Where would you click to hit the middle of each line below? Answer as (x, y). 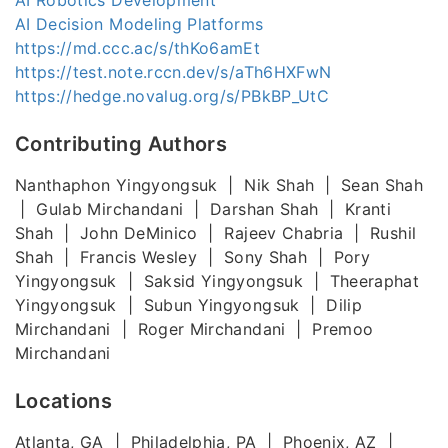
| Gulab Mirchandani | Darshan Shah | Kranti (203, 208)
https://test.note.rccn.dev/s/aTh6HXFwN (173, 71)
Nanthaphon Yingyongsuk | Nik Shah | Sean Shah (219, 184)
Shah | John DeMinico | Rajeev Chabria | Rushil (216, 232)
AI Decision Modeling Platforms (139, 23)
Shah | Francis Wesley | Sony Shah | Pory (193, 256)
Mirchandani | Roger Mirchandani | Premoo (194, 328)
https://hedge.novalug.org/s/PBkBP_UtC (172, 95)
